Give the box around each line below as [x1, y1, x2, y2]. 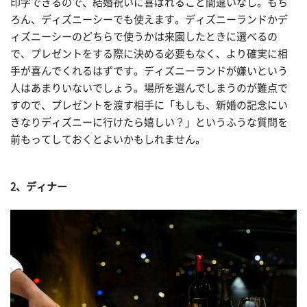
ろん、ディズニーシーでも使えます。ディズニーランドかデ [10, 14, 288, 25]
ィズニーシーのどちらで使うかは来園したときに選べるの [10, 31, 278, 42]
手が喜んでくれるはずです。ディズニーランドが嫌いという [10, 65, 288, 76]
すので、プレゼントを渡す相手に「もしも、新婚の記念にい [10, 99, 288, 110]
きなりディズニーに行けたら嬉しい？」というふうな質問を [10, 116, 288, 127]
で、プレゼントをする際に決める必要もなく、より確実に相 [10, 48, 288, 59]
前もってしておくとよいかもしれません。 [10, 134, 206, 145]
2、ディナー [10, 182, 67, 193]
